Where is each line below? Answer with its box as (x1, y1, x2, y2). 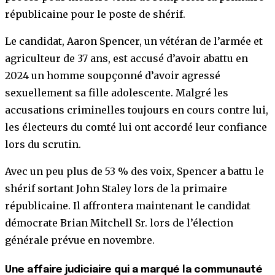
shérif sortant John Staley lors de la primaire (5, 182, 227, 195)
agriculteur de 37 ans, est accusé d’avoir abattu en (5, 52, 248, 64)
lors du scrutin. (5, 137, 83, 150)
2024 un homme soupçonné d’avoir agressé (5, 69, 220, 82)
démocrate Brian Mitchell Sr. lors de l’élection (5, 216, 233, 229)
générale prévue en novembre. (5, 233, 157, 246)
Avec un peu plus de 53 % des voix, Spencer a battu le (5, 165, 264, 177)
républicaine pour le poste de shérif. (5, 7, 188, 20)
